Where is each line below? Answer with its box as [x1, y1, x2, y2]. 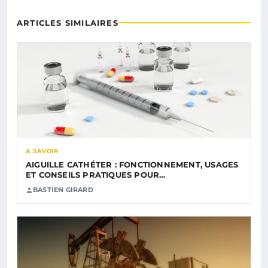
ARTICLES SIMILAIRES [17, 18, 118, 28]
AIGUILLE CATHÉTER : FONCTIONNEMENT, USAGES [26, 160, 239, 170]
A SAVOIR [26, 147, 58, 156]
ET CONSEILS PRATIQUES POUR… [26, 170, 166, 180]
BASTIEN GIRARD [33, 185, 93, 194]
